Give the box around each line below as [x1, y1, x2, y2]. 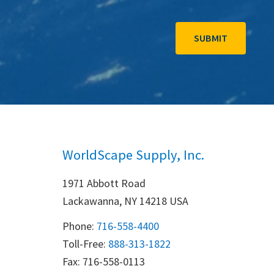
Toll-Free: [62, 237, 108, 251]
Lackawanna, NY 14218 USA [62, 194, 188, 208]
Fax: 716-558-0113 [62, 254, 145, 268]
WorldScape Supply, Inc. [62, 146, 204, 163]
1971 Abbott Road [62, 176, 146, 190]
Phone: [62, 219, 97, 233]
